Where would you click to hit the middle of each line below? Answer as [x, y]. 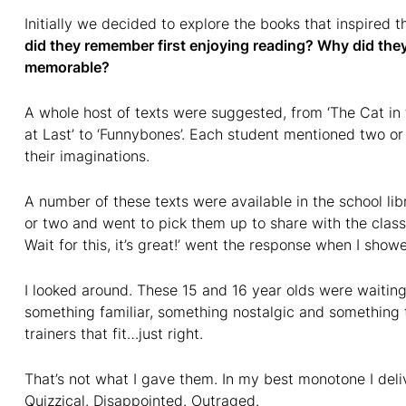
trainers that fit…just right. [114, 333]
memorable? [67, 67]
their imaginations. [87, 155]
